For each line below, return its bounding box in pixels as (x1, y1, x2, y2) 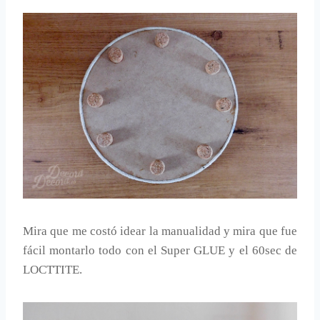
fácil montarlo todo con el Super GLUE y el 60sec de (23, 243, 297, 257)
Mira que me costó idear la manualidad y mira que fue (23, 224, 297, 238)
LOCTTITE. (23, 262, 82, 276)
